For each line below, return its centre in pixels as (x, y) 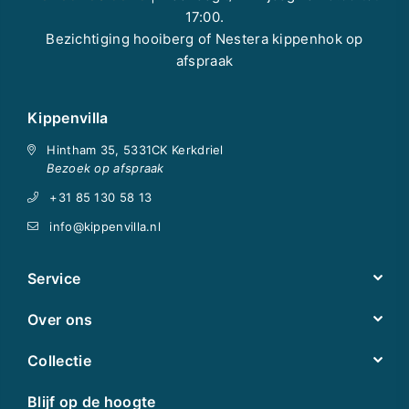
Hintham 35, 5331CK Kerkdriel (135, 149)
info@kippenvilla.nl (105, 226)
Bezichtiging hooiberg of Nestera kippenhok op (204, 38)
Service (54, 278)
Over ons (60, 319)
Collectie (59, 360)
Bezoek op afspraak (105, 168)
